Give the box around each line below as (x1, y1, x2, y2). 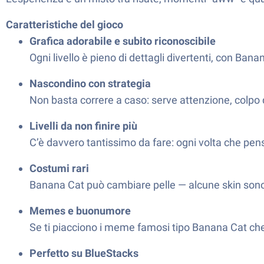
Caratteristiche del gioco (6, 18, 123, 31)
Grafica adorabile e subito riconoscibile (29, 35, 216, 47)
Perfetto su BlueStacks (29, 247, 138, 259)
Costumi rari (29, 162, 89, 174)
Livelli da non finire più (29, 120, 137, 132)
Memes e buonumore (29, 204, 131, 217)
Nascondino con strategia (29, 77, 151, 90)
